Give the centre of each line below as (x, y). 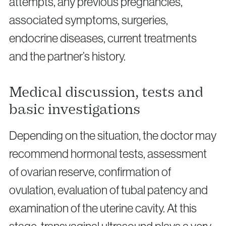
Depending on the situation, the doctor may (113, 136)
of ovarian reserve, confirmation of (90, 172)
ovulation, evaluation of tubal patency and (108, 190)
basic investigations (75, 109)
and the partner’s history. (67, 56)
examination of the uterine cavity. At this (103, 208)
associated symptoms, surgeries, (89, 20)
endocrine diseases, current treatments (103, 38)
